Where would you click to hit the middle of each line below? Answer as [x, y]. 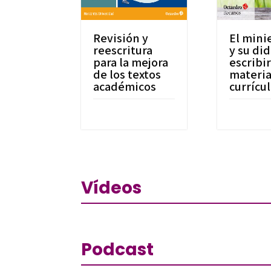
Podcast [118, 249]
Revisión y [121, 38]
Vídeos [112, 188]
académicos [125, 86]
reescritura [123, 50]
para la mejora [131, 62]
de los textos [127, 74]
